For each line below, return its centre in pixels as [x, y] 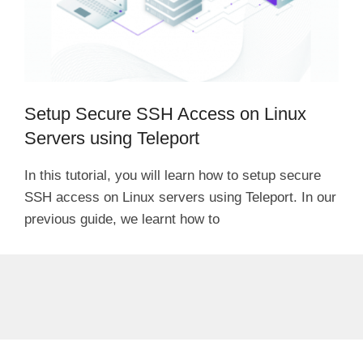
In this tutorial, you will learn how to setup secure [173, 175]
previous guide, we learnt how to [122, 219]
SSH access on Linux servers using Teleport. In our [180, 197]
